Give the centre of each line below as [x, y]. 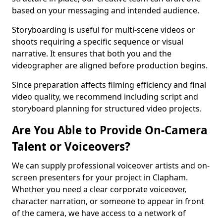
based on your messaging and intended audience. [106, 10]
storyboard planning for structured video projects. [107, 109]
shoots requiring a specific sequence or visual [98, 42]
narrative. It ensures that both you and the [92, 54]
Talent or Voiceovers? [71, 146]
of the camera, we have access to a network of [99, 213]
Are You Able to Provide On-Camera [110, 130]
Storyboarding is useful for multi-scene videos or [104, 30]
